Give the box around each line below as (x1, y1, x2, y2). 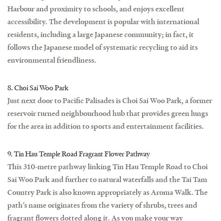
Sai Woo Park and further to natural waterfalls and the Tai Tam (7, 175, 207, 183)
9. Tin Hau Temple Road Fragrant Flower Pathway (7, 149, 150, 157)
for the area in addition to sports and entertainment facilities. (7, 122, 204, 130)
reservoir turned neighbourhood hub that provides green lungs (7, 109, 208, 117)
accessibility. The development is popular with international (7, 17, 199, 25)
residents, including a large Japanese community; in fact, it (7, 30, 194, 38)
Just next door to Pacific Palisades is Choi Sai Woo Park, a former (7, 96, 212, 104)
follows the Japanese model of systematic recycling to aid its (7, 43, 198, 51)
